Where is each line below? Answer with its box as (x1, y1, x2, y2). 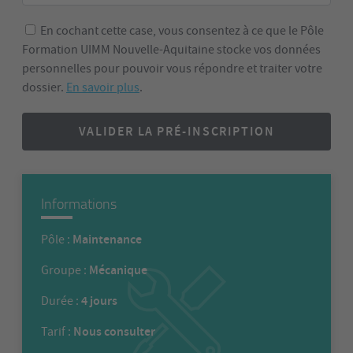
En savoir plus (66, 80, 139, 95)
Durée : (41, 293, 81, 309)
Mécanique (89, 262, 147, 278)
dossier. (22, 80, 66, 95)
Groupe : (41, 262, 89, 278)
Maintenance (72, 231, 142, 247)
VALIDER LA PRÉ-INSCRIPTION (78, 123, 275, 139)
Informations (41, 194, 117, 213)
